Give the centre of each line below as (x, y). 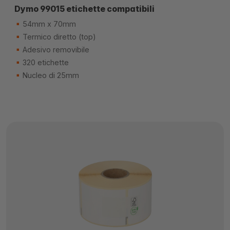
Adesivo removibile (55, 50)
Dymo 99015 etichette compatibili (84, 9)
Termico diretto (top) (58, 37)
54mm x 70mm (48, 24)
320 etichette (45, 62)
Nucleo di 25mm (50, 75)
